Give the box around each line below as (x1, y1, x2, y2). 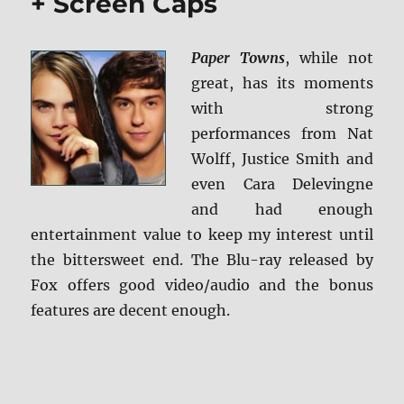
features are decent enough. (31, 301, 231, 320)
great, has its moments (191, 74, 373, 93)
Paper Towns (191, 49, 286, 68)
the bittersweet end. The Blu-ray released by (31, 251, 373, 270)
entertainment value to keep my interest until (31, 225, 373, 244)
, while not (285, 49, 373, 68)
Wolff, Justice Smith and (191, 150, 373, 169)
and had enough (191, 200, 373, 219)
